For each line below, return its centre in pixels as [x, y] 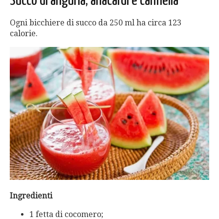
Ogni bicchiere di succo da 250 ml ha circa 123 [96, 22]
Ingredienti [31, 196]
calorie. [24, 33]
